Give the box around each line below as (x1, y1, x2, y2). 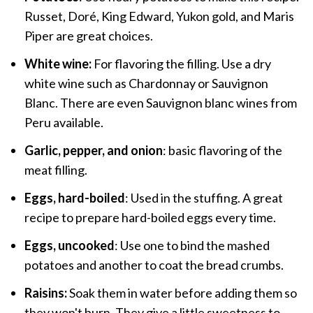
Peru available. (24, 115, 103, 131)
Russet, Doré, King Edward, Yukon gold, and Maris (24, 8, 294, 24)
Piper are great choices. (24, 28, 153, 44)
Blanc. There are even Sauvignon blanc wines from (24, 95, 297, 111)
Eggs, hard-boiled (24, 190, 125, 206)
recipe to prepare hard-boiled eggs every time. (24, 210, 278, 226)
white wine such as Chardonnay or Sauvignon (24, 75, 268, 92)
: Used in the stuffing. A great (124, 190, 283, 206)
